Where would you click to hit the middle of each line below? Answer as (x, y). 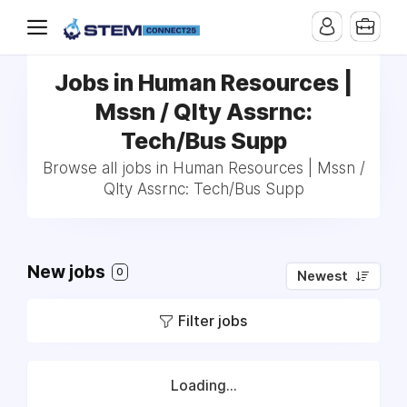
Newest (323, 276)
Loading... (203, 386)
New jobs (68, 272)
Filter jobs (213, 321)
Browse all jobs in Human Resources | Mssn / (203, 168)
